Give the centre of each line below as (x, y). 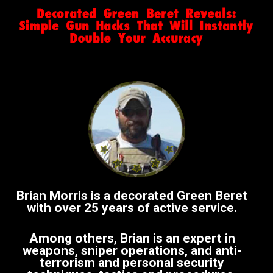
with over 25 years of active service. (132, 208)
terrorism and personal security (132, 263)
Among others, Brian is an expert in (132, 239)
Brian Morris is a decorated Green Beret (132, 196)
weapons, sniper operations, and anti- (132, 251)
